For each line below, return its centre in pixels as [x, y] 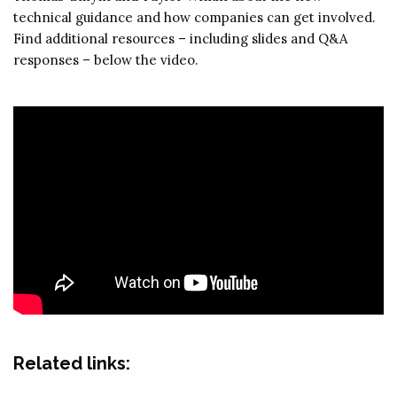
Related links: [72, 364]
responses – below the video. [106, 60]
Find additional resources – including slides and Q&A [180, 39]
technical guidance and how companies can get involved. [195, 18]
